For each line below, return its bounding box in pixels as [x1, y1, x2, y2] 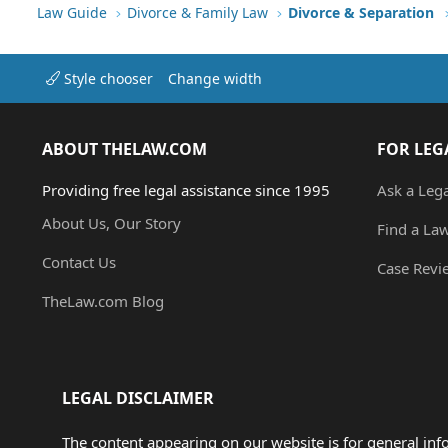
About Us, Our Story [42, 213, 181, 234]
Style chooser [60, 68, 153, 88]
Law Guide [37, 3, 107, 23]
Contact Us [42, 252, 116, 273]
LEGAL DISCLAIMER [62, 387, 214, 410]
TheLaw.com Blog [42, 291, 164, 312]
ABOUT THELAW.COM [42, 138, 207, 161]
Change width [168, 68, 262, 88]
